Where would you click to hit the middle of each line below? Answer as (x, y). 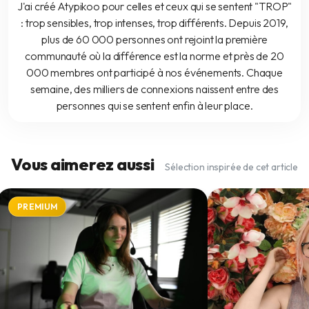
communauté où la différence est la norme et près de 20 (154, 56)
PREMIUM (38, 207)
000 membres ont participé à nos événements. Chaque (154, 73)
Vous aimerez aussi (83, 165)
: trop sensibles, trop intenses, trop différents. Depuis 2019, (154, 23)
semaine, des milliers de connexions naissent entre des (154, 89)
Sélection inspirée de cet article (231, 167)
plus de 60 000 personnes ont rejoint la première (154, 40)
